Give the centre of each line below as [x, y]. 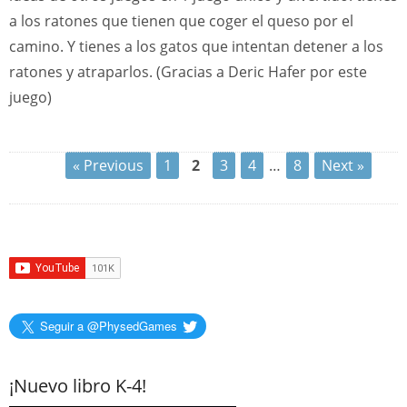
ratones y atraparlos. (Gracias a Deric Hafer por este [188, 72]
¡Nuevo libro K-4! [78, 386]
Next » [342, 165]
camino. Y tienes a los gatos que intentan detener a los [196, 46]
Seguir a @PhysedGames [109, 326]
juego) [30, 97]
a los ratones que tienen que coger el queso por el [181, 21]
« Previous [108, 165]
